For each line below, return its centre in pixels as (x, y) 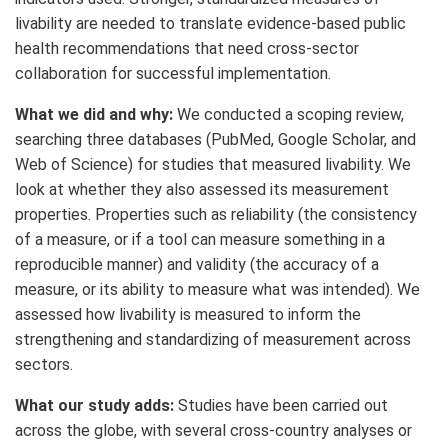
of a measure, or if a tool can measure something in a (200, 240)
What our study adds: (96, 406)
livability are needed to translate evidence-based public (210, 24)
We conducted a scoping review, (290, 115)
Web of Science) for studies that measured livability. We (213, 165)
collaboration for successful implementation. (173, 74)
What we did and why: (96, 115)
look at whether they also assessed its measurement (202, 190)
